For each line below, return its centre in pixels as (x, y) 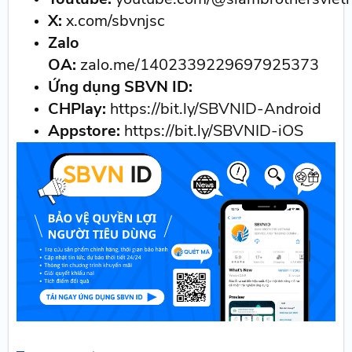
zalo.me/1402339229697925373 (198, 64)
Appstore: (86, 130)
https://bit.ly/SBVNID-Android (214, 108)
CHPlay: (77, 108)
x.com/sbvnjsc (116, 20)
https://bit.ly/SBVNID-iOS (214, 130)
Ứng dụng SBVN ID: (121, 86)
